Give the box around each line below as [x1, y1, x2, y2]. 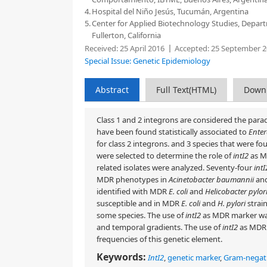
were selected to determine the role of [97, 150, 233, 161]
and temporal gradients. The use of [97, 222, 222, 232]
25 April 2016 [118, 43, 164, 54]
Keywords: [97, 250, 146, 263]
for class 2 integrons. [97, 138, 171, 149]
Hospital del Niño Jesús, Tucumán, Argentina [92, 6, 249, 17]
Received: [85, 43, 118, 54]
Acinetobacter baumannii [169, 174, 254, 185]
